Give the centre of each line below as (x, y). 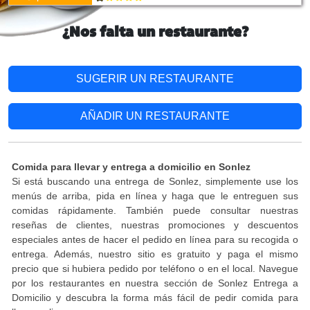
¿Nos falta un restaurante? (155, 33)
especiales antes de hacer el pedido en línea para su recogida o (155, 239)
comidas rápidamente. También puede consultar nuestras (155, 210)
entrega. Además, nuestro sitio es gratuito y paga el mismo (155, 254)
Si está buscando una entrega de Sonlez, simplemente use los (155, 181)
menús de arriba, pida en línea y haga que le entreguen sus (155, 196)
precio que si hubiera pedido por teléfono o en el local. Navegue (155, 268)
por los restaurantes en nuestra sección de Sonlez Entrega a (155, 283)
